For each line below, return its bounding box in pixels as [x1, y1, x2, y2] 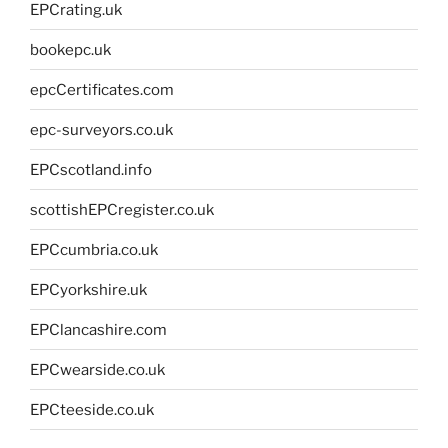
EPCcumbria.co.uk [30, 240, 158, 259]
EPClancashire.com [30, 320, 167, 339]
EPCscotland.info [30, 160, 152, 179]
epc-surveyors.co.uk [30, 120, 173, 139]
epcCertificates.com [30, 80, 174, 99]
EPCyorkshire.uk [30, 280, 147, 299]
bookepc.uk [30, 40, 111, 59]
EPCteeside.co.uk [30, 400, 154, 419]
